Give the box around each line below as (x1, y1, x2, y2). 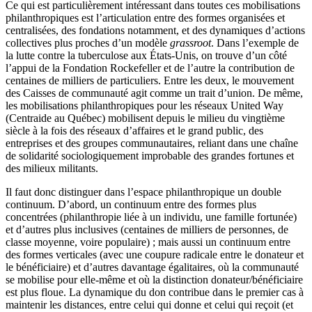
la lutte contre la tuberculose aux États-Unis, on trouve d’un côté (6, 49, 287, 62)
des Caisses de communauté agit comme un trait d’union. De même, (6, 87, 303, 100)
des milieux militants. (6, 162, 98, 175)
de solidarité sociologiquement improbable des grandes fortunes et (6, 150, 294, 162)
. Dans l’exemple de (211, 37, 299, 49)
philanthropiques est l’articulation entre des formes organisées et (6, 12, 285, 24)
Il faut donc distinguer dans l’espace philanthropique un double (6, 186, 281, 198)
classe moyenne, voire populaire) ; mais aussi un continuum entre (6, 236, 290, 249)
